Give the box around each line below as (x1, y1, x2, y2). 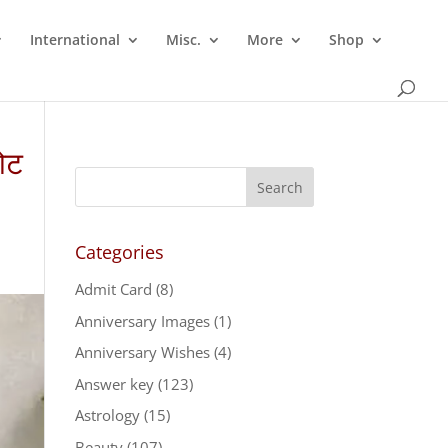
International (30, 30, 120, 49)
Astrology (74, 405, 140, 425)
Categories (74, 240, 164, 264)
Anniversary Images (74, 310, 210, 331)
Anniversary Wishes (74, 342, 210, 362)
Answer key (74, 373, 154, 394)
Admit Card (74, 279, 152, 299)
